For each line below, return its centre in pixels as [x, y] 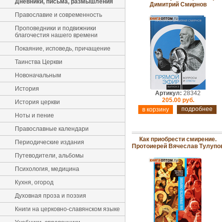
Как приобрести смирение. [178, 139]
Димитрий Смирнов [178, 4]
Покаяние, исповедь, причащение [63, 49]
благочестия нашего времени [56, 35]
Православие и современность [58, 15]
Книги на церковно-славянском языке [67, 209]
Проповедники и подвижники [55, 28]
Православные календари [52, 129]
